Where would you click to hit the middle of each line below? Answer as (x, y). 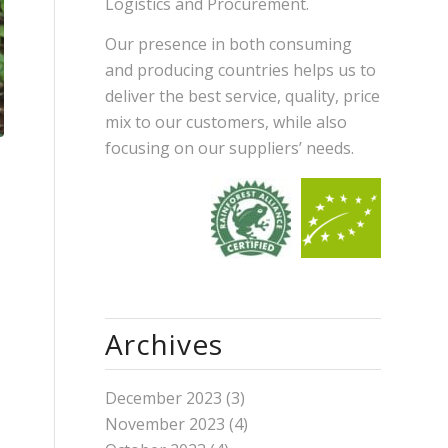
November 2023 (165, 424)
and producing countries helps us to (241, 69)
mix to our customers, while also (226, 121)
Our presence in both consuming (229, 43)
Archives (164, 344)
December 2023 (164, 398)
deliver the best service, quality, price (243, 95)
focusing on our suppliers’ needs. (230, 147)
